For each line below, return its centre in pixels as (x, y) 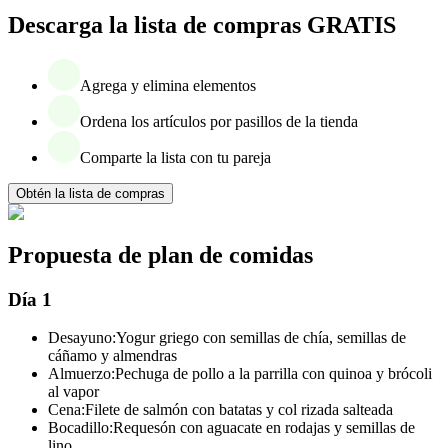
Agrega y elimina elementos (168, 85)
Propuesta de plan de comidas (160, 254)
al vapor (73, 392)
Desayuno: (82, 338)
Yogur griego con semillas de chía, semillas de (261, 338)
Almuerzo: (81, 374)
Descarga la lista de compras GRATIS (202, 24)
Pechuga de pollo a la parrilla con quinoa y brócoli (273, 374)
